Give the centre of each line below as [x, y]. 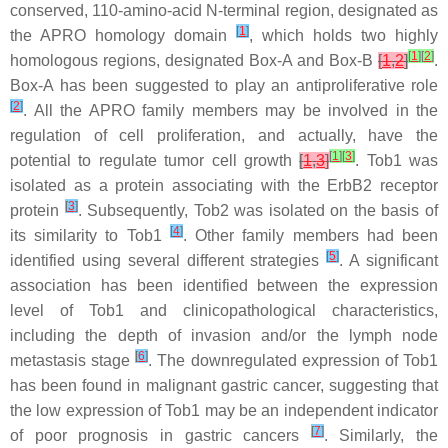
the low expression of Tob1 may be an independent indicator [224, 410]
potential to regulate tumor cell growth [155, 160]
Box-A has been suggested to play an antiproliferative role [224, 85]
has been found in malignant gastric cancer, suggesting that [224, 385]
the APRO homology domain [123, 35]
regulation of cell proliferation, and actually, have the [224, 135]
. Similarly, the [380, 435]
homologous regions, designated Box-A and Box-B [194, 60]
